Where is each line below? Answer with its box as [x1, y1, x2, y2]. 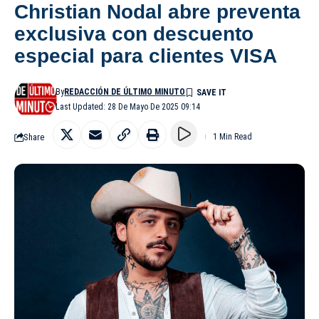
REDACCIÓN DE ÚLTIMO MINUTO [64, 87, 186, 98]
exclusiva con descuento [14, 23, 253, 46]
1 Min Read [213, 132, 252, 142]
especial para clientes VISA [14, 45, 277, 68]
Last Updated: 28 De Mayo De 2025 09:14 [56, 102, 201, 113]
